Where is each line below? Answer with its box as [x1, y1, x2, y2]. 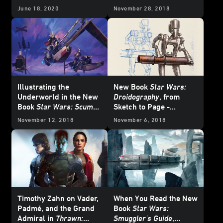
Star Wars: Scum [36, 102, 93, 111]
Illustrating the [17, 82, 69, 92]
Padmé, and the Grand [17, 203, 95, 213]
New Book [113, 82, 150, 92]
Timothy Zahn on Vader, [17, 193, 99, 203]
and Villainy [17, 112, 56, 121]
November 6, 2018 [113, 116, 166, 123]
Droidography [113, 92, 159, 102]
